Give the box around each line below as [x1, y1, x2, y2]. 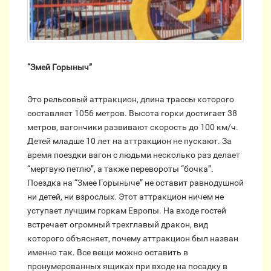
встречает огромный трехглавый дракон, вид [27, 219, 208, 229]
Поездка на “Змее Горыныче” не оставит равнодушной [27, 177, 244, 188]
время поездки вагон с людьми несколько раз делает [27, 149, 240, 160]
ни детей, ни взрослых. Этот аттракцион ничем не [27, 191, 224, 201]
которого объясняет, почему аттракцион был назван [27, 233, 238, 243]
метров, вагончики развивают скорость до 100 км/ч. [27, 122, 238, 132]
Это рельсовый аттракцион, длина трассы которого [27, 94, 234, 104]
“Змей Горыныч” [27, 62, 92, 72]
